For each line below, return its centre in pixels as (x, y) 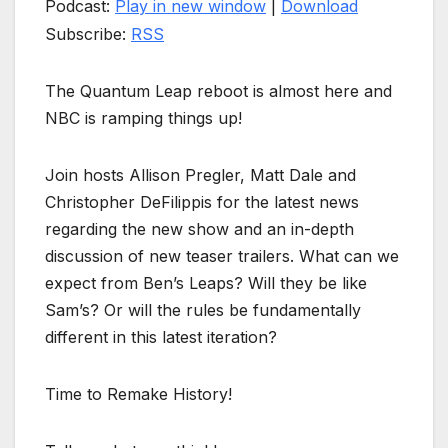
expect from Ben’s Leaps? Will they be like (206, 283)
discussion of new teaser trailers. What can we (222, 256)
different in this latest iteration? (161, 337)
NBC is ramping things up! (143, 118)
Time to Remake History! (138, 394)
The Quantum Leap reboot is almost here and (218, 91)
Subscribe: (88, 34)
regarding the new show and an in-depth (199, 229)
